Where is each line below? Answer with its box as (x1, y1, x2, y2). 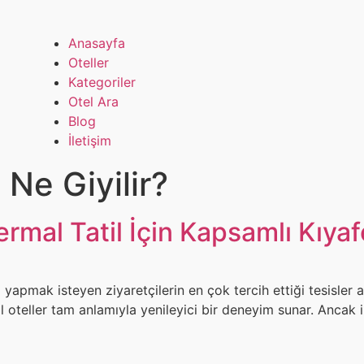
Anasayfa (67, 35, 125, 52)
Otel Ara (67, 93, 119, 110)
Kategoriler (67, 74, 136, 91)
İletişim (67, 132, 111, 149)
